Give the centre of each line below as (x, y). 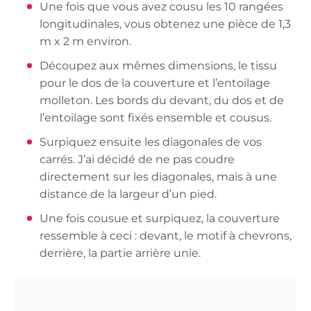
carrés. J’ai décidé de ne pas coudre (137, 160)
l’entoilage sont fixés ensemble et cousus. (156, 118)
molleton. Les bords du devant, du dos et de (162, 101)
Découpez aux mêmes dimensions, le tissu (159, 66)
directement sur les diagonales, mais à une (159, 177)
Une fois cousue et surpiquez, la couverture (160, 219)
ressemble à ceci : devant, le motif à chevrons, (166, 236)
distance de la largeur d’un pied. (130, 194)
